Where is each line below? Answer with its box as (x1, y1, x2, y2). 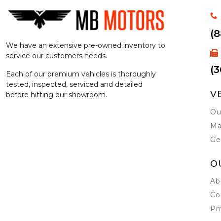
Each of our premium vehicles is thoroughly (6, 70, 156, 79)
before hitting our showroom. (6, 90, 107, 100)
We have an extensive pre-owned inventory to (6, 41, 165, 50)
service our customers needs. (6, 51, 107, 61)
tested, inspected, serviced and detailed (6, 80, 143, 89)
